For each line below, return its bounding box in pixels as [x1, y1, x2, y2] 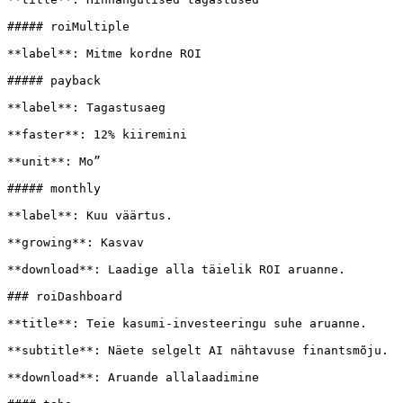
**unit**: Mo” [7, 155, 101, 168]
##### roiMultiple [7, 20, 130, 33]
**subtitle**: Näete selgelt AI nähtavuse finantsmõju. [7, 344, 389, 357]
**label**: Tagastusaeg [7, 101, 166, 114]
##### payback [7, 74, 101, 87]
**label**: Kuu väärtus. [7, 209, 173, 222]
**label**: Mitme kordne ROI [7, 47, 201, 60]
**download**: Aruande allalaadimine [7, 371, 259, 384]
